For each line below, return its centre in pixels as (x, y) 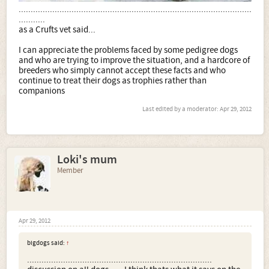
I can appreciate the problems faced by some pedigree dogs (128, 50)
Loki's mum (87, 160)
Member (70, 171)
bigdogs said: (47, 243)
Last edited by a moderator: (181, 110)
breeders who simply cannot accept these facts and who (122, 71)
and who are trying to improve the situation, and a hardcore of (134, 61)
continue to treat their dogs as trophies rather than (113, 81)
